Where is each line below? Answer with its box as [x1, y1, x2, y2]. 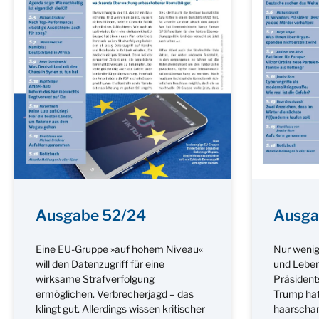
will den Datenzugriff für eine [36, 257, 164, 270]
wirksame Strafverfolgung [36, 272, 155, 285]
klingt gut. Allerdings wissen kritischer [36, 302, 205, 315]
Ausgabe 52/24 [36, 206, 146, 224]
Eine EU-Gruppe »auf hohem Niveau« [36, 242, 203, 255]
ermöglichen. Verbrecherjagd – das [36, 287, 194, 300]
